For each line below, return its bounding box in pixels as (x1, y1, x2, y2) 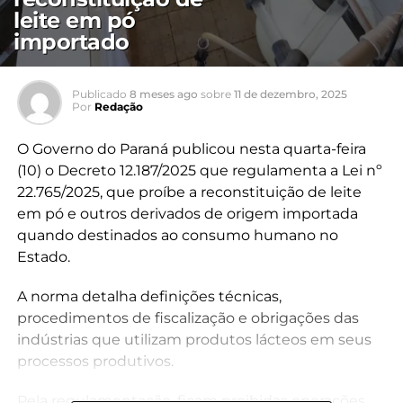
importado (13, 29, 130, 55)
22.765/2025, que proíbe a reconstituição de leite (16, 184, 362, 201)
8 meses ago (129, 87, 198, 101)
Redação (94, 100, 143, 113)
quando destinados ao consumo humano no (16, 227, 338, 244)
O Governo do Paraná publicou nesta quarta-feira (16, 140, 366, 157)
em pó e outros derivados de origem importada (16, 205, 358, 222)
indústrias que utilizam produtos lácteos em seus (16, 331, 372, 348)
